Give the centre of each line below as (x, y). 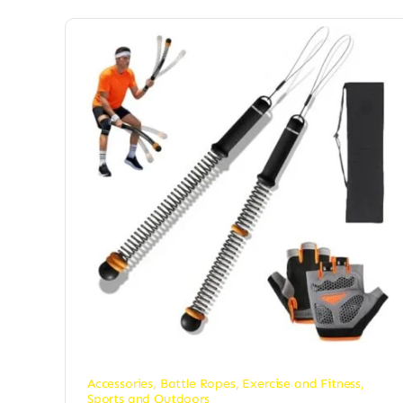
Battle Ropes (197, 384)
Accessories (120, 384)
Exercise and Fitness (302, 384)
